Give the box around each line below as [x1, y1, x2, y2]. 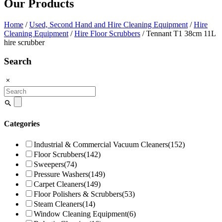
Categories [4, 119, 40, 128]
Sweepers [34, 160, 64, 168]
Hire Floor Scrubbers [74, 29, 140, 38]
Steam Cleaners [34, 199, 82, 208]
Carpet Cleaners [34, 179, 84, 188]
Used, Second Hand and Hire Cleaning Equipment [29, 20, 188, 29]
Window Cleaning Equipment [34, 209, 127, 218]
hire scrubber [4, 38, 45, 47]
